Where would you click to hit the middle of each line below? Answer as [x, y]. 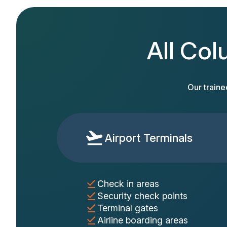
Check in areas [128, 184]
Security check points [142, 196]
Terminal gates [128, 208]
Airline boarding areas [143, 220]
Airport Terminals [148, 138]
